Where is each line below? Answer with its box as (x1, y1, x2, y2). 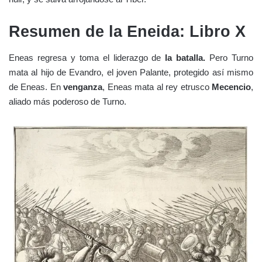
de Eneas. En (9, 82, 64, 92)
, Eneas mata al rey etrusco (102, 82, 212, 92)
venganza (63, 82, 103, 92)
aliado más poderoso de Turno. (9, 96, 126, 107)
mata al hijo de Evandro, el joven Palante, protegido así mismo (9, 67, 253, 78)
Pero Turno (205, 53, 254, 63)
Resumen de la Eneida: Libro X (9, 22, 246, 40)
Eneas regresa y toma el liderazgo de (9, 53, 166, 63)
